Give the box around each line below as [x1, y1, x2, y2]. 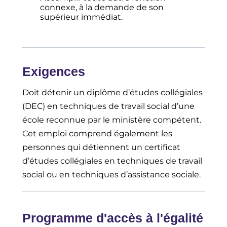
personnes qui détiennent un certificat [22, 142, 181, 153]
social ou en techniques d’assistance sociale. [22, 170, 201, 180]
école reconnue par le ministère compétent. [22, 115, 202, 125]
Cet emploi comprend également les [22, 129, 173, 139]
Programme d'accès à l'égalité [22, 211, 204, 225]
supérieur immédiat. [40, 12, 123, 22]
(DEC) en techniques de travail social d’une [22, 101, 195, 111]
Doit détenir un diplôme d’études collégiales [22, 88, 203, 98]
